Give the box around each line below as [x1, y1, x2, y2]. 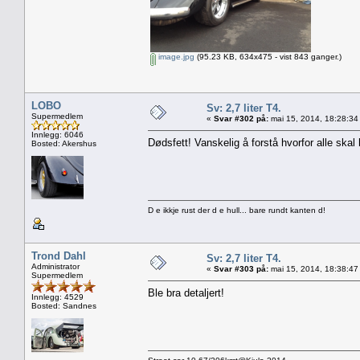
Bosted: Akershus [31, 138, 96, 148]
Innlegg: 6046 [31, 129, 84, 139]
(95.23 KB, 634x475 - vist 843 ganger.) [194, 51, 342, 61]
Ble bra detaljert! [148, 286, 224, 299]
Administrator [31, 261, 80, 271]
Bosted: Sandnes [31, 301, 96, 310]
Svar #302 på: [214, 113, 268, 123]
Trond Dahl [31, 249, 86, 262]
